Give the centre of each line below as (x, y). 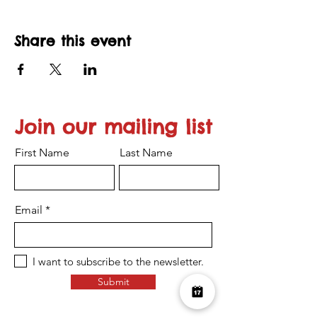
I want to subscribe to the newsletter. (118, 261)
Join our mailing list (113, 127)
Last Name (146, 152)
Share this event (73, 41)
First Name (42, 152)
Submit (113, 282)
